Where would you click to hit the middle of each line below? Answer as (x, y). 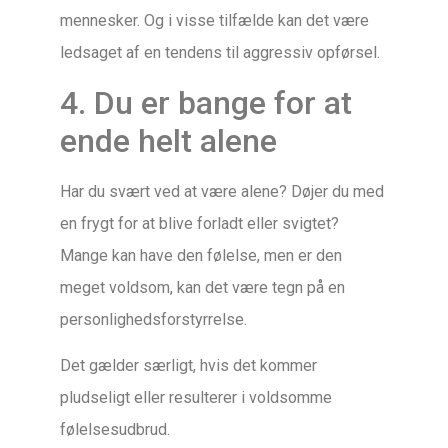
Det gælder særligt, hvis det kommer (188, 365)
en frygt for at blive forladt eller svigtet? (199, 223)
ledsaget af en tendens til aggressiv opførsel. (220, 53)
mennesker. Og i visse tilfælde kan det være (214, 21)
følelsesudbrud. (115, 429)
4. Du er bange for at (206, 102)
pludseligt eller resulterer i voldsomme (196, 397)
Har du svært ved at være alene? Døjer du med (222, 191)
